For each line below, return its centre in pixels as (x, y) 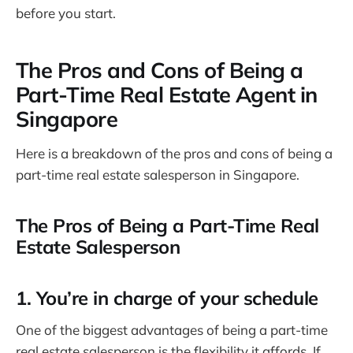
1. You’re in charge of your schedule (167, 297)
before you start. (66, 13)
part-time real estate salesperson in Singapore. (158, 174)
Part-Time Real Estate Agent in (167, 94)
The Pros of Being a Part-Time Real (167, 225)
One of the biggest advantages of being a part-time (172, 330)
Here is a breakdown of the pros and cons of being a (174, 153)
